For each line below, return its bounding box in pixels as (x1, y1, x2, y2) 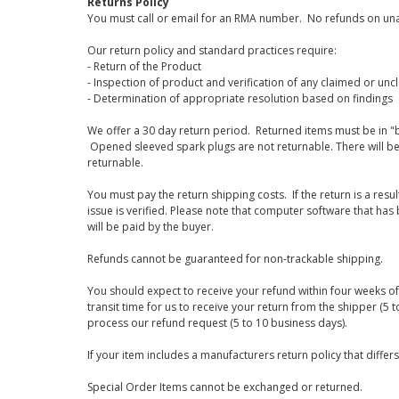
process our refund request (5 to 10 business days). (86, 315, 347, 330)
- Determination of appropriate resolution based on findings (86, 91, 393, 106)
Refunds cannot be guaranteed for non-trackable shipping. (86, 251, 386, 266)
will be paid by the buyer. (86, 219, 216, 234)
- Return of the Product (86, 59, 201, 74)
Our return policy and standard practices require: (86, 43, 337, 58)
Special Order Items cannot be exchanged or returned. (86, 379, 365, 395)
